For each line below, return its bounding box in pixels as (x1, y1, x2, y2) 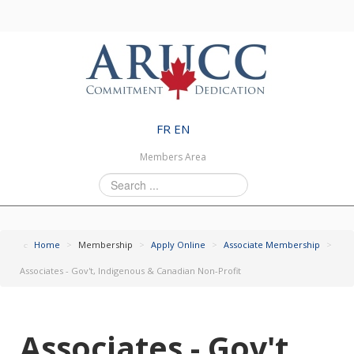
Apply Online (151, 239, 205, 250)
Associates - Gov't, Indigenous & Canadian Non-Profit (20, 265, 241, 277)
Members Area (140, 150, 206, 164)
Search (98, 173, 134, 188)
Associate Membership (224, 239, 320, 250)
